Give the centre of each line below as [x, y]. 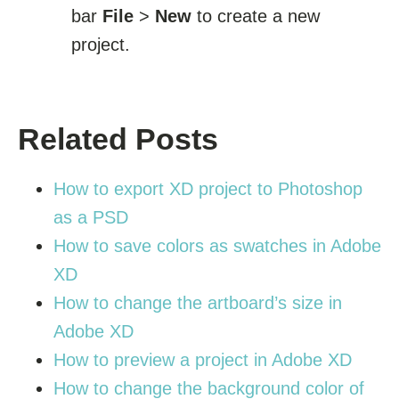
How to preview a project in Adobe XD [203, 360]
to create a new [256, 16]
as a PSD [91, 218]
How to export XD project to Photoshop [208, 189]
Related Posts [118, 139]
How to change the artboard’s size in [198, 303]
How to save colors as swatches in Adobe [217, 246]
